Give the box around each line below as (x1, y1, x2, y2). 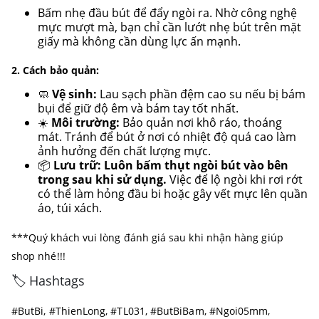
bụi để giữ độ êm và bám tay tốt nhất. (37, 100, 239, 117)
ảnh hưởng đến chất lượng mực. (37, 143, 211, 159)
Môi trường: (51, 115, 120, 131)
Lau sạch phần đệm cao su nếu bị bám (96, 86, 305, 103)
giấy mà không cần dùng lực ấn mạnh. (37, 33, 241, 50)
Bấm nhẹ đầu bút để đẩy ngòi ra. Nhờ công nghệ (37, 5, 297, 21)
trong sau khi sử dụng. (37, 172, 167, 188)
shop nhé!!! (11, 249, 66, 263)
